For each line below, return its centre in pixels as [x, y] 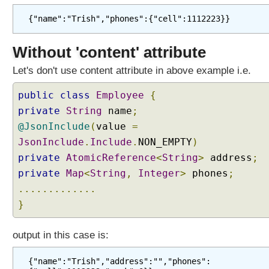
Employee [120, 95]
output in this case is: [61, 235]
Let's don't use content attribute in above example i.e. [132, 71]
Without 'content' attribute [109, 52]
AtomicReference [111, 158]
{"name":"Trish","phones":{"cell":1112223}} [129, 19]
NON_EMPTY [165, 142]
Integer [159, 173]
